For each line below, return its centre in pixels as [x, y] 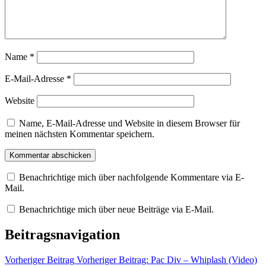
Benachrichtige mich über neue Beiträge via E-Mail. [116, 210]
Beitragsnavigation [62, 235]
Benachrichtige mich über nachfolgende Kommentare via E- [132, 178]
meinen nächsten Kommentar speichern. [80, 134]
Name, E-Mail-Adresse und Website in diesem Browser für [129, 123]
